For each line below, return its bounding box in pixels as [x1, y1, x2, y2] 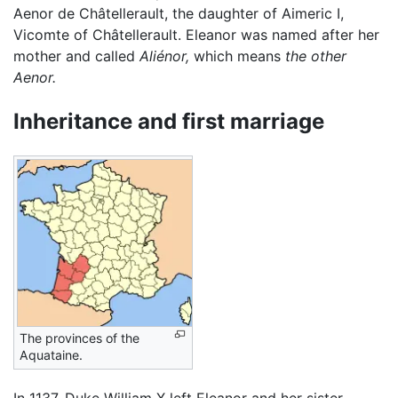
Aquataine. [20, 346, 83, 362]
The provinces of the [20, 330, 139, 346]
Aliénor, [139, 46, 189, 65]
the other [285, 46, 346, 65]
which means [189, 46, 285, 65]
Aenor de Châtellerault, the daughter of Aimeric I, [13, 4, 344, 22]
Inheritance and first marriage [13, 107, 324, 134]
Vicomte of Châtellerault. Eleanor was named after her [13, 25, 379, 44]
